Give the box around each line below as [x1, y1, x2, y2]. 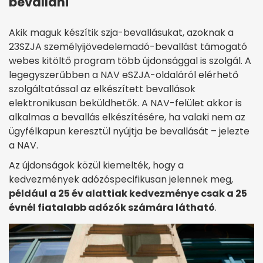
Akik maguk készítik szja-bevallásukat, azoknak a [9, 26, 234, 40]
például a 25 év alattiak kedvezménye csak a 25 [9, 187, 247, 201]
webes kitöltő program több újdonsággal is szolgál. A [9, 54, 251, 68]
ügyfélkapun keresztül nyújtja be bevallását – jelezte [9, 124, 249, 139]
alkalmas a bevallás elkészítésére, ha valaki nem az [9, 110, 245, 124]
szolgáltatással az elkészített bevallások [9, 82, 195, 96]
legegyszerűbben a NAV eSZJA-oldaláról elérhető [9, 68, 238, 82]
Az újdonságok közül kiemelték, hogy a [9, 159, 184, 173]
